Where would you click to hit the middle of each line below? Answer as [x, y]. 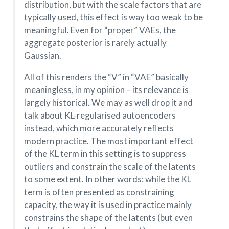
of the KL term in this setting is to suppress [105, 154]
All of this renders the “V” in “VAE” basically [106, 77]
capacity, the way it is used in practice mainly [108, 205]
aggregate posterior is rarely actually [95, 43]
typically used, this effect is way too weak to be [113, 17]
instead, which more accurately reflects [99, 128]
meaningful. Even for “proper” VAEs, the [100, 30]
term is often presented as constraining [99, 192]
